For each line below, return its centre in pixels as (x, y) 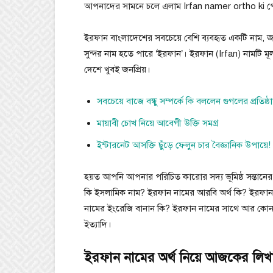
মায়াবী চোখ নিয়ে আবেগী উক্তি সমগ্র (158, 123)
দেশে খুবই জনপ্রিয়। (117, 69)
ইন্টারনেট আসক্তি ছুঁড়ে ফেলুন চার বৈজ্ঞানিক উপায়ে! (184, 145)
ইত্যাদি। (98, 224)
